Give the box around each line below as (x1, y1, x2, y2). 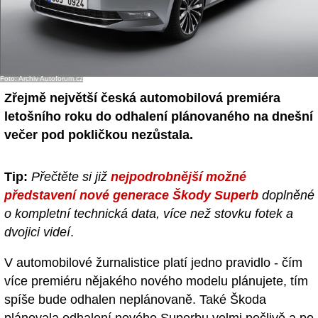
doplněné (258, 188, 314, 203)
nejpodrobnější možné (111, 170, 246, 185)
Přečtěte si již (31, 170, 111, 185)
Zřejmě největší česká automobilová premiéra (4, 90, 280, 105)
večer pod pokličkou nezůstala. (4, 127, 193, 142)
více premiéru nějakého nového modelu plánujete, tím (4, 274, 308, 289)
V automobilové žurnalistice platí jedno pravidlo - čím (4, 256, 302, 270)
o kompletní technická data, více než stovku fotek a (4, 207, 293, 221)
